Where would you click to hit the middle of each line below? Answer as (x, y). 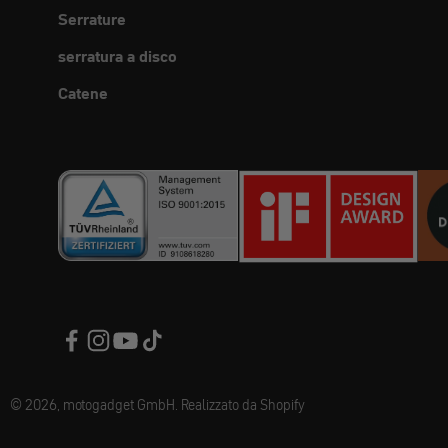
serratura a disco (117, 56)
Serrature (92, 19)
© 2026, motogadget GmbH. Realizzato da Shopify (157, 404)
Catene (83, 93)
